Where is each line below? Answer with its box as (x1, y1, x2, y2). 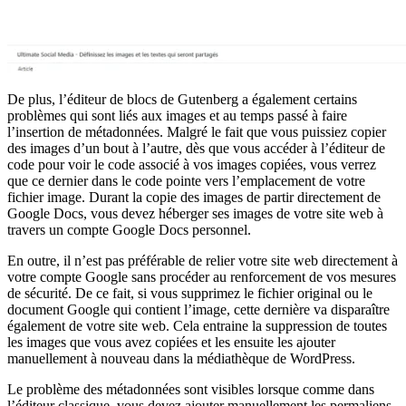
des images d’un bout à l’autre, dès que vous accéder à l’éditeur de (7, 140, 385, 156)
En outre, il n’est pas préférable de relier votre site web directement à (7, 252, 398, 268)
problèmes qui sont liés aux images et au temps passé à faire (7, 107, 347, 123)
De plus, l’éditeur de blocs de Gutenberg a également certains (7, 91, 357, 107)
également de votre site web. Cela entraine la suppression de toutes (7, 317, 387, 333)
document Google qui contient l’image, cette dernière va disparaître (7, 301, 390, 317)
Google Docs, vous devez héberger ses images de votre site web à (7, 205, 383, 221)
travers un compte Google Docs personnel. (7, 221, 251, 237)
